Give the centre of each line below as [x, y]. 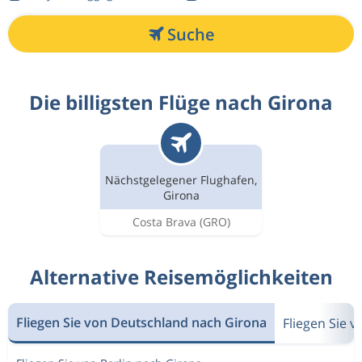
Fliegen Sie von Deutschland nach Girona [141, 322]
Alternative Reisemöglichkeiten [181, 277]
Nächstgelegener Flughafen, [181, 179]
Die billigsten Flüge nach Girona [181, 102]
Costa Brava [164, 222]
